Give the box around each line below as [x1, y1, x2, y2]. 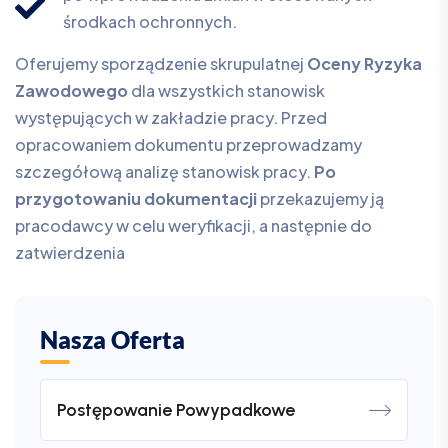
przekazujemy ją [257, 188, 384, 210]
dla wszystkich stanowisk [128, 80, 325, 102]
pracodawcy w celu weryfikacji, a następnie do [15, 215, 372, 237]
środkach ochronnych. [62, 11, 237, 33]
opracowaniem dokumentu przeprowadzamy [15, 134, 362, 156]
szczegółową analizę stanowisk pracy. [15, 161, 314, 183]
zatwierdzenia [15, 242, 125, 264]
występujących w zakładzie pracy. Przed [15, 107, 327, 129]
